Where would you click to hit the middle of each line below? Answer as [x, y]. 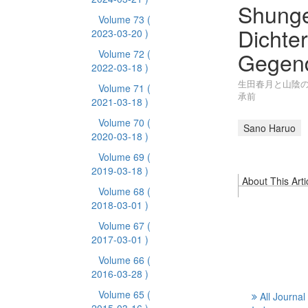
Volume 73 [122, 19]
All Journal [282, 296]
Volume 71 [122, 88]
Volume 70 [122, 122]
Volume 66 [122, 260]
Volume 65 [122, 294]
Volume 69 [122, 157]
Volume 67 [122, 225]
